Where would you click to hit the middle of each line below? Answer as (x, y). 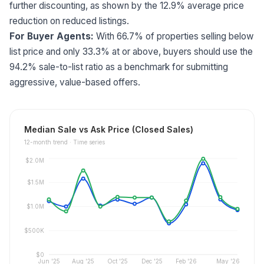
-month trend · (52, 142)
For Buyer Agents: (52, 36)
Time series (89, 142)
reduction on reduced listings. (69, 21)
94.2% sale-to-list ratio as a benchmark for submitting (119, 67)
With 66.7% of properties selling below (174, 36)
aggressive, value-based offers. (75, 82)
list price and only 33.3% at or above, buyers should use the (131, 51)
